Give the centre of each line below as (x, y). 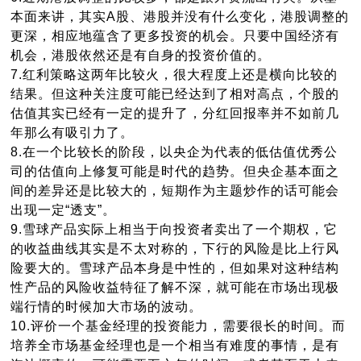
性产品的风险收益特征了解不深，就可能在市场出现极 (175, 288)
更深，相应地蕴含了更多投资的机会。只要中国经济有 (175, 36)
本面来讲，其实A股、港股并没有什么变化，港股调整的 (180, 17)
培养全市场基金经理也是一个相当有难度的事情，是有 (175, 346)
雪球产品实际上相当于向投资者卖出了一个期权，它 (180, 230)
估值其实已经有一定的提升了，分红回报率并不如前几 (175, 114)
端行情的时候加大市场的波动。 (107, 307)
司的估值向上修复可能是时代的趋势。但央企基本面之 (175, 172)
